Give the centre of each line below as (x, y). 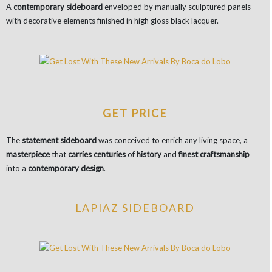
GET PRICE (135, 114)
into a (17, 168)
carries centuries (97, 155)
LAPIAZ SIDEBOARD (135, 208)
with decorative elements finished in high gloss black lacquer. (112, 20)
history (149, 155)
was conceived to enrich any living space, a (172, 141)
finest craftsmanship (213, 155)
